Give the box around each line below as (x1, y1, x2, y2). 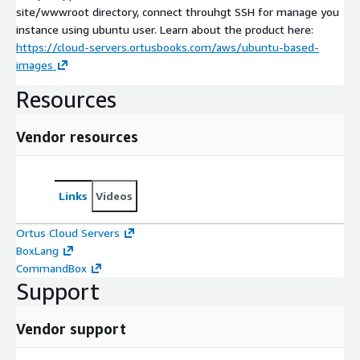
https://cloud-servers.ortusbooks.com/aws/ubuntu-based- (16, 40, 319, 55)
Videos (96, 189, 133, 203)
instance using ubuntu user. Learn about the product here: (16, 22, 313, 37)
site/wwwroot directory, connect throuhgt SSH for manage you (16, 5, 339, 19)
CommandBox (16, 261, 87, 276)
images (16, 58, 53, 72)
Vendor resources (16, 128, 138, 146)
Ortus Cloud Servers (16, 226, 120, 240)
